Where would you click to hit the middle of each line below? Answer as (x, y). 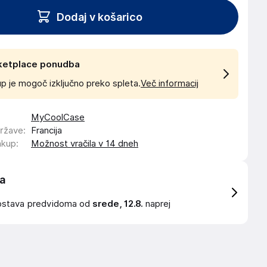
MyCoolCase (58, 117)
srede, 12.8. (118, 204)
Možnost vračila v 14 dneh (85, 144)
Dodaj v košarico (100, 17)
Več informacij (170, 83)
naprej (157, 204)
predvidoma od (60, 204)
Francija (46, 131)
